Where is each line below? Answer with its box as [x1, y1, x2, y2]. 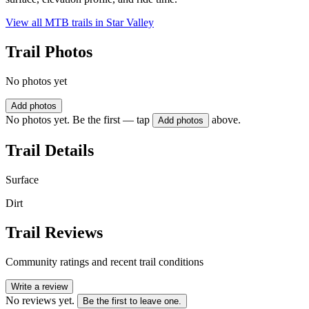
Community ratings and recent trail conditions [6, 255, 203, 268]
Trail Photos [6, 43, 92, 61]
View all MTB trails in [6, 17, 106, 29]
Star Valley [106, 17, 154, 29]
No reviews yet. [6, 294, 74, 306]
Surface [6, 173, 39, 186]
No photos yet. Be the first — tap [6, 114, 150, 126]
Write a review [11, 281, 68, 292]
